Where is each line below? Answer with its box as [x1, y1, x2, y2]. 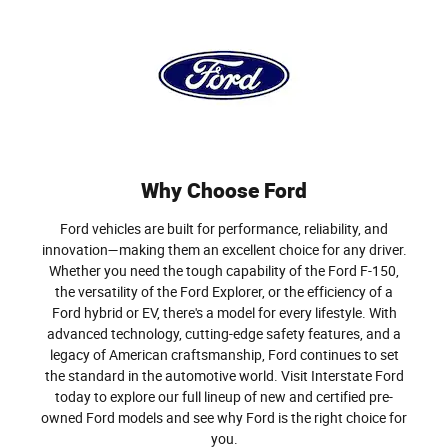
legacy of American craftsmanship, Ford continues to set [49, 347, 399, 363]
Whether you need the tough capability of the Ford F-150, [49, 263, 399, 279]
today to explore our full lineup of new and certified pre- [55, 389, 393, 405]
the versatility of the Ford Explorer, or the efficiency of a [55, 284, 393, 300]
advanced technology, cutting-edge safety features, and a [47, 326, 401, 342]
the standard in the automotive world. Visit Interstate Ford [44, 368, 404, 384]
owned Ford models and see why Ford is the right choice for [41, 410, 407, 426]
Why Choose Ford [141, 176, 307, 204]
